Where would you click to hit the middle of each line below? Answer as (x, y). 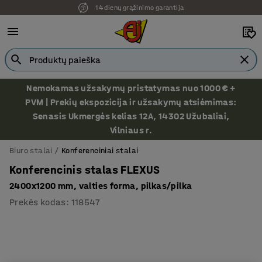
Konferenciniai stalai (100, 151)
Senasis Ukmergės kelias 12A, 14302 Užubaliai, (131, 116)
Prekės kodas (38, 202)
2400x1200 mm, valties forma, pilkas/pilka (101, 186)
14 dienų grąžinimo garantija (140, 8)
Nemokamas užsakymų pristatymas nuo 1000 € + (131, 88)
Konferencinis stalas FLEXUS (85, 170)
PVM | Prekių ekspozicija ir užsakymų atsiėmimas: (131, 102)
